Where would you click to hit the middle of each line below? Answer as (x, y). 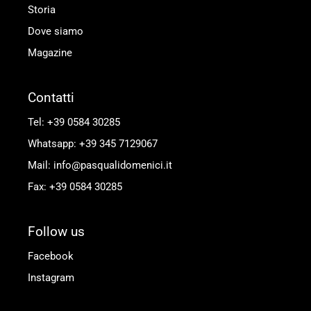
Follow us (56, 232)
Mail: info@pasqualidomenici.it (100, 165)
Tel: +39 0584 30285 (74, 122)
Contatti (51, 98)
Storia (42, 10)
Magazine (50, 53)
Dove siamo (56, 31)
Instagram (51, 278)
